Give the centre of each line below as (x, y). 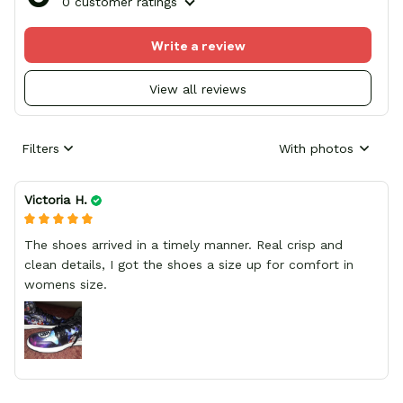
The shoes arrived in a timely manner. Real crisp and (184, 245)
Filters (40, 148)
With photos (316, 148)
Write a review (198, 46)
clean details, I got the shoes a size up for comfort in (67, 265)
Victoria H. (56, 200)
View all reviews (198, 90)
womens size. (66, 285)
